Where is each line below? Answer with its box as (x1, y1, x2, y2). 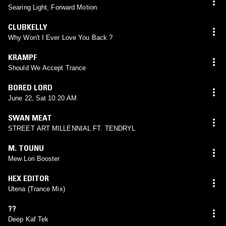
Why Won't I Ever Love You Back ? (8, 33, 113, 41)
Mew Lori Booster (8, 154, 60, 162)
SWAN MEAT (8, 112, 52, 123)
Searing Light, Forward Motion (8, 3, 97, 11)
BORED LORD (8, 82, 52, 92)
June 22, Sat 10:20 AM (8, 94, 77, 102)
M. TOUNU (8, 142, 44, 153)
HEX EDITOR (8, 173, 49, 183)
